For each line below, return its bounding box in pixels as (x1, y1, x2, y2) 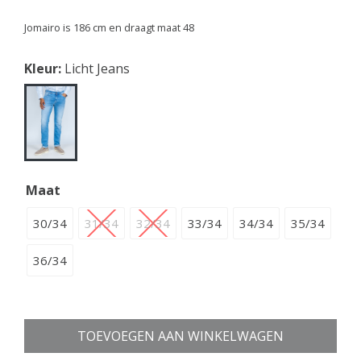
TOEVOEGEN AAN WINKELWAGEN (77, 326, 284, 345)
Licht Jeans (61, 59, 130, 77)
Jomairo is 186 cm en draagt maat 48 (24, 19, 194, 35)
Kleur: (24, 59, 61, 77)
